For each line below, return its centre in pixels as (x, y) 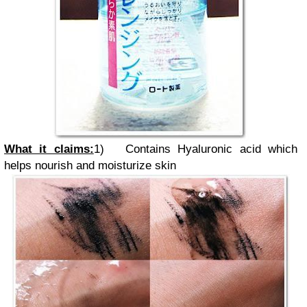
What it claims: (49, 149)
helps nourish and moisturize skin (90, 166)
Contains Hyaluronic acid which (211, 149)
